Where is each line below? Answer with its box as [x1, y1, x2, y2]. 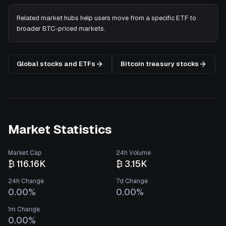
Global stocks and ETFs [17, 60, 95, 68]
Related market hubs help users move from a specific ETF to [17, 14, 196, 22]
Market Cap [8, 149, 41, 157]
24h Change [8, 177, 44, 185]
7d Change [116, 177, 148, 185]
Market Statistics [8, 122, 112, 137]
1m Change [8, 205, 40, 213]
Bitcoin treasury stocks [121, 60, 199, 68]
